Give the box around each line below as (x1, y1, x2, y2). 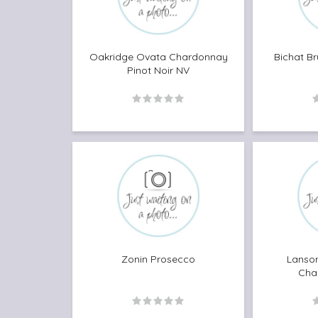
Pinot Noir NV (127, 63, 190, 77)
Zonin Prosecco (121, 252, 195, 265)
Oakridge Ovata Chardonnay (89, 50, 228, 63)
